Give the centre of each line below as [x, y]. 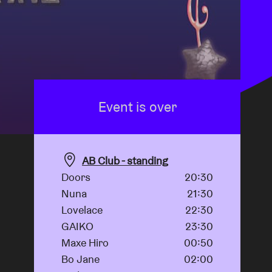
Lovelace [82, 210]
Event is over [137, 107]
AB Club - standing [125, 161]
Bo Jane [80, 259]
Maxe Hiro [85, 243]
